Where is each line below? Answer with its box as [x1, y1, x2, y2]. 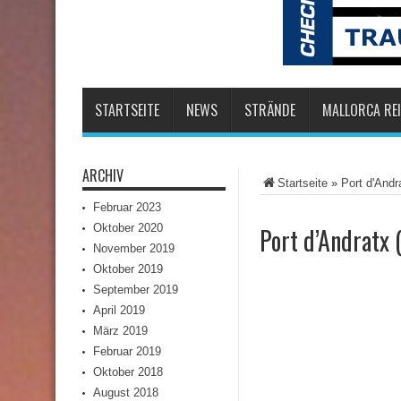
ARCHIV [82, 165, 124, 186]
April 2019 [93, 303, 145, 317]
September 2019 [93, 283, 178, 296]
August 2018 [93, 386, 158, 399]
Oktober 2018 [93, 365, 163, 379]
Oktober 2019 [93, 262, 163, 276]
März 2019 [93, 324, 148, 337]
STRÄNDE [244, 99, 295, 121]
